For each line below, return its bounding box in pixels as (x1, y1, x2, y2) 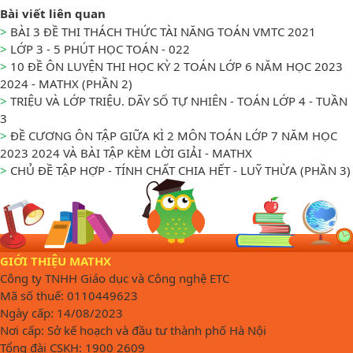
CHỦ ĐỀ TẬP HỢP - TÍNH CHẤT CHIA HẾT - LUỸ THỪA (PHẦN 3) (10, 162, 351, 178)
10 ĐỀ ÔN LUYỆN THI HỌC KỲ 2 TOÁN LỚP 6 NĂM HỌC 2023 (10, 58, 343, 74)
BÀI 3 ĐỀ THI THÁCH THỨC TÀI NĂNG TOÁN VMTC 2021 (10, 23, 316, 39)
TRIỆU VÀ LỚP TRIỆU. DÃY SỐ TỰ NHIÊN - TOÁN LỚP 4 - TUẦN (10, 92, 347, 109)
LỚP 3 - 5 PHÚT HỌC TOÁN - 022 (10, 40, 190, 57)
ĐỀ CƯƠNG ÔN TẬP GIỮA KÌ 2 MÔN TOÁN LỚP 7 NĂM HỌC (10, 127, 337, 143)
